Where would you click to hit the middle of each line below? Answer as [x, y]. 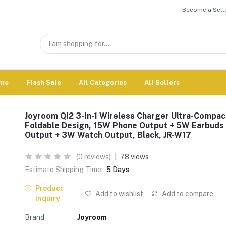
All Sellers [162, 82]
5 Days [118, 169]
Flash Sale [44, 82]
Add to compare [187, 193]
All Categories [103, 82]
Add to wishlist [118, 193]
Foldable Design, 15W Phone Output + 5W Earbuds [124, 125]
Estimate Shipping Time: [64, 169]
